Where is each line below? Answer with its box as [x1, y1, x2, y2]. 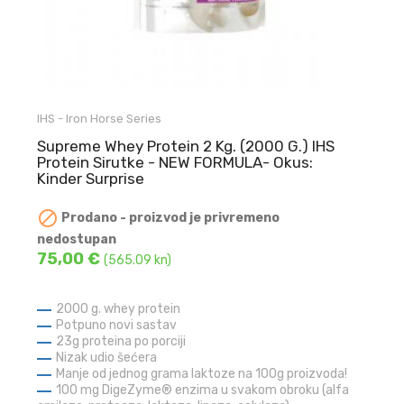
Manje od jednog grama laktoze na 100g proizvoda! [56, 366, 348, 382]
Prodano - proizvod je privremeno [59, 210, 280, 226]
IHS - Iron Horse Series [37, 112, 162, 126]
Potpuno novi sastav [56, 317, 178, 334]
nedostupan [37, 232, 117, 248]
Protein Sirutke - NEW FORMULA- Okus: [37, 153, 314, 172]
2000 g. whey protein [56, 301, 181, 317]
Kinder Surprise [37, 170, 145, 188]
